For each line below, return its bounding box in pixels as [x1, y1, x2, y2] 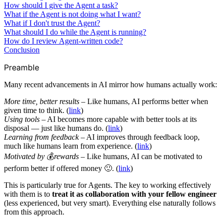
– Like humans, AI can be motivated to [79, 152, 202, 161]
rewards [54, 152, 79, 161]
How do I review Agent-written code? [4, 36, 123, 45]
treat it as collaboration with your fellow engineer [52, 189, 217, 198]
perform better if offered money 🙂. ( [4, 164, 118, 172]
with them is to [4, 189, 52, 198]
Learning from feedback [4, 132, 79, 141]
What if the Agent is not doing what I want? [4, 9, 141, 18]
